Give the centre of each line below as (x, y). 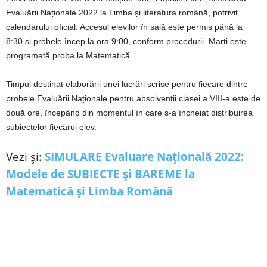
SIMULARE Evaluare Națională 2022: (144, 157)
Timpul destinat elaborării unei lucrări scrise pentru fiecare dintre (127, 84)
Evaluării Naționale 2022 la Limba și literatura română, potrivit (122, 13)
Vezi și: (25, 157)
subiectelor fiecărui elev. (51, 127)
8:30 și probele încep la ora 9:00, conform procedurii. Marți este (126, 41)
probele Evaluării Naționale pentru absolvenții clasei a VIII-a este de (133, 98)
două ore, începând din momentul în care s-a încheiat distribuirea (129, 113)
